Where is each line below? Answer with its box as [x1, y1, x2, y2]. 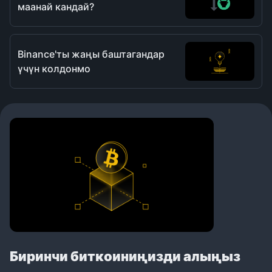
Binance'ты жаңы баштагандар [18, 48, 165, 60]
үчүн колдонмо [18, 63, 90, 75]
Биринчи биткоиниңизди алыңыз [10, 248, 240, 264]
